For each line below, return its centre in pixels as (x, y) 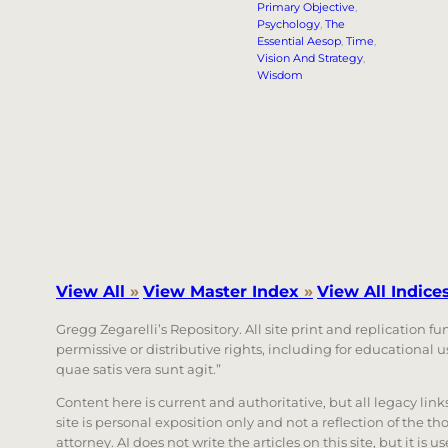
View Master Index (223, 291)
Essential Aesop (299, 41)
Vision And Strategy (310, 58)
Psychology (289, 24)
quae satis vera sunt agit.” (138, 369)
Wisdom (280, 75)
